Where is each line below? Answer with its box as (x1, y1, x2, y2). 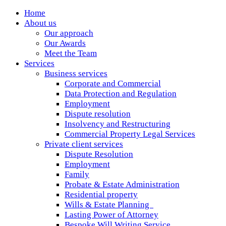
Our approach (44, 28, 93, 38)
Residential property (65, 190, 138, 199)
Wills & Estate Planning (65, 200, 153, 209)
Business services (44, 69, 107, 78)
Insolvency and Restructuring (65, 119, 171, 129)
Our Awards (44, 38, 86, 48)
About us (24, 18, 56, 28)
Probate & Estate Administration (65, 180, 180, 189)
